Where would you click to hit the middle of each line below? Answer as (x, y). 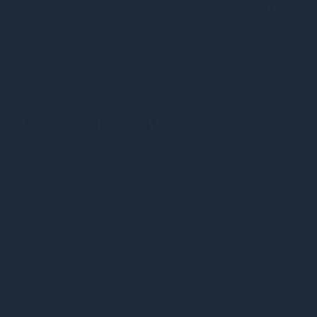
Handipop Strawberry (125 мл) (144, 190)
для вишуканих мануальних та (149, 144)
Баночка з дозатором (245, 224)
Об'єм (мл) (50, 269)
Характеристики (92, 122)
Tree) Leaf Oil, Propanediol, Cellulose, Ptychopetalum (143, 24)
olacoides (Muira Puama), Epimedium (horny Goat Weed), (153, 41)
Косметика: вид (60, 292)
